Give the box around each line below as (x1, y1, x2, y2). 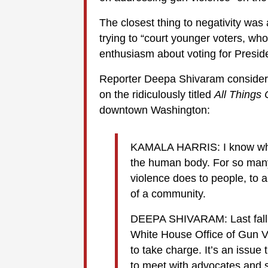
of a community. (130, 188, 206, 200)
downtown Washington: (99, 103, 210, 116)
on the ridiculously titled (99, 88, 214, 100)
